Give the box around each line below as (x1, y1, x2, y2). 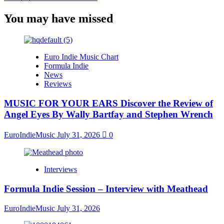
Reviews (44, 79, 71, 88)
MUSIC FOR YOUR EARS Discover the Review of (4, 97, 213, 108)
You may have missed (4, 11, 113, 25)
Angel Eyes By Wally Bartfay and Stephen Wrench (4, 108, 213, 119)
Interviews (44, 165, 77, 174)
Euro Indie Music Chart (44, 52, 118, 61)
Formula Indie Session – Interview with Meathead (4, 183, 208, 194)
